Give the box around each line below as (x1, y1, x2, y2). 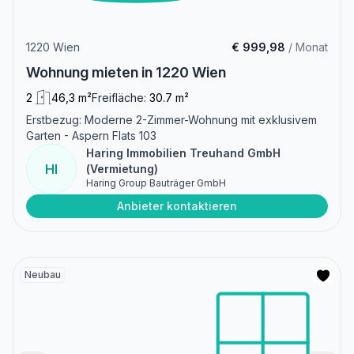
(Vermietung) (86, 161, 158, 175)
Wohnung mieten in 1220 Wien (26, 63, 226, 81)
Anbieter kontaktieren (117, 198, 237, 213)
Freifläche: (92, 90, 146, 104)
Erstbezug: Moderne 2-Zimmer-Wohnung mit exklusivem (26, 112, 317, 126)
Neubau (24, 268, 61, 281)
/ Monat (285, 40, 328, 54)
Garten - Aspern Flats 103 (26, 128, 156, 142)
